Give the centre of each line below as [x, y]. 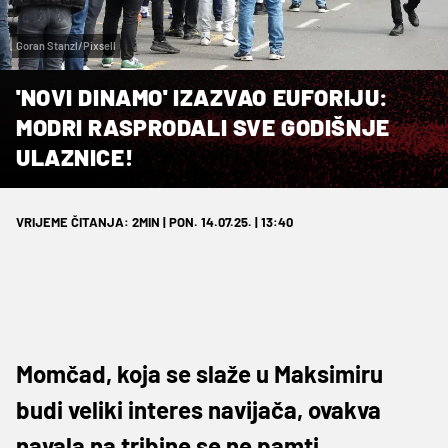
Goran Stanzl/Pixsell [66, 45]
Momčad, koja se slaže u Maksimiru [199, 373]
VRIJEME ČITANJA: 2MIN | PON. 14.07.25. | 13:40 [154, 221]
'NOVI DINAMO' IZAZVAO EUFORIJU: [202, 96]
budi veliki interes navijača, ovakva [198, 409]
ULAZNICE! [75, 156]
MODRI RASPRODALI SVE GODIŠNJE [203, 126]
